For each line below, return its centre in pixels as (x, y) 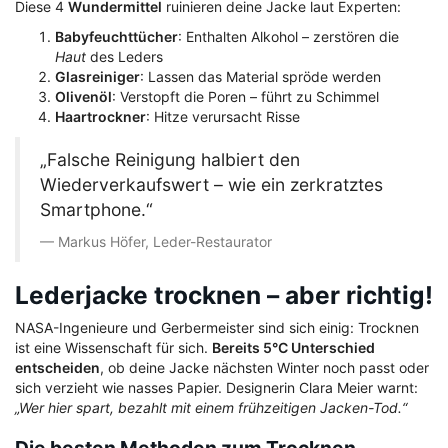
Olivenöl (83, 97)
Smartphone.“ (96, 210)
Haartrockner (100, 117)
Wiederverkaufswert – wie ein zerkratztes (211, 185)
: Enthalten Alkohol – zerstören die (288, 37)
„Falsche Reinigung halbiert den (170, 160)
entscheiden (57, 368)
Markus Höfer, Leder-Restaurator (165, 242)
